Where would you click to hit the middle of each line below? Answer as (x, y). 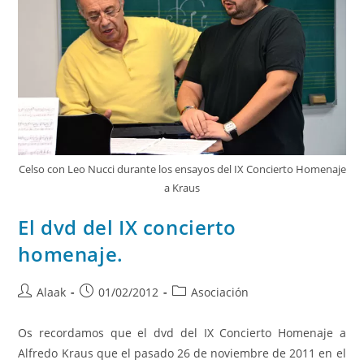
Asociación (220, 292)
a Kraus (182, 188)
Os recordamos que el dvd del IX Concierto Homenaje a (182, 333)
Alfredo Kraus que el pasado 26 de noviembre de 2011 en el (182, 353)
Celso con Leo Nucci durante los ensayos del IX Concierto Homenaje (182, 169)
